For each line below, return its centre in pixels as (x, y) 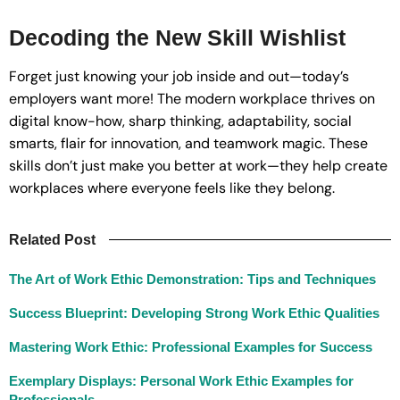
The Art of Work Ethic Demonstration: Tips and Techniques (192, 279)
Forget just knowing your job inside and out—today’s (179, 76)
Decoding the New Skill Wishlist (177, 38)
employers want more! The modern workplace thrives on (192, 98)
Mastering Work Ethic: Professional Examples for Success (191, 346)
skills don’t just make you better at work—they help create (198, 165)
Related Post (52, 239)
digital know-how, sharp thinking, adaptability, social (180, 121)
